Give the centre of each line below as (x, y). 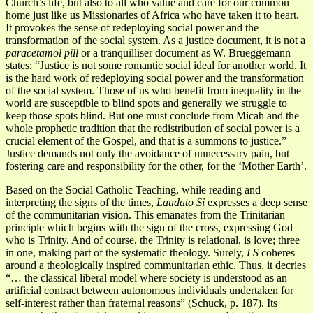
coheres (277, 252)
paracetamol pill (42, 52)
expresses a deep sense (256, 202)
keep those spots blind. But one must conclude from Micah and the (152, 115)
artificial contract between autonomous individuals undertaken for (150, 290)
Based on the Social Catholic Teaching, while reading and (133, 189)
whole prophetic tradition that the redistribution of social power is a (153, 128)
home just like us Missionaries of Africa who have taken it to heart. (152, 15)
